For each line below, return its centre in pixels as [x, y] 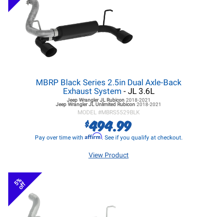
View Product [108, 155]
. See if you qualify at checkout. [142, 138]
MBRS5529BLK [120, 112]
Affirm [93, 136]
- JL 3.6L [138, 91]
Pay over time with [60, 138]
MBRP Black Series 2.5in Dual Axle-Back [108, 82]
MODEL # [89, 112]
